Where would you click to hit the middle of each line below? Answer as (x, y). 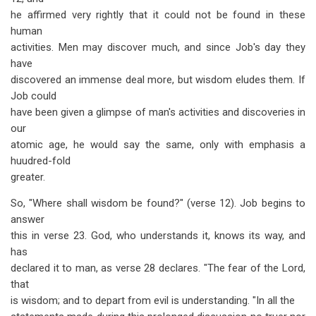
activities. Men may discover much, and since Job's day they (158, 47)
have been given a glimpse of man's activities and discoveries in (158, 112)
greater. (28, 177)
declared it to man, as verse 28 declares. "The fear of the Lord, (158, 268)
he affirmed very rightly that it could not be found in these (158, 15)
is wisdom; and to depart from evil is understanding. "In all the (153, 300)
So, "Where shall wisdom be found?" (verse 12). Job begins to (158, 203)
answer (28, 219)
